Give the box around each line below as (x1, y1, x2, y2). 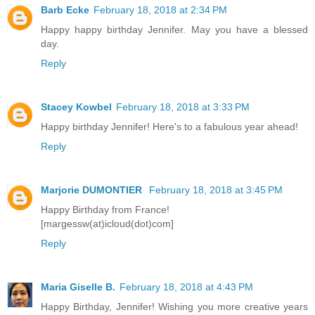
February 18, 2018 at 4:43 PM (120, 281, 253, 293)
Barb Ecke (41, 4, 89, 16)
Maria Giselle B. (41, 281, 115, 293)
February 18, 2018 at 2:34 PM (94, 4, 227, 16)
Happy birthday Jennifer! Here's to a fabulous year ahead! (41, 121, 298, 133)
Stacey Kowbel (41, 101, 112, 113)
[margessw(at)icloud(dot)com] (41, 218, 174, 230)
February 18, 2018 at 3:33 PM (116, 101, 250, 113)
